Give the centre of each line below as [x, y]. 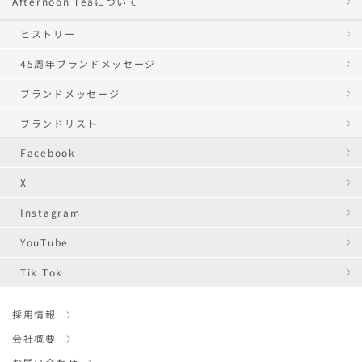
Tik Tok [42, 272]
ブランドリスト [59, 124]
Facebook [48, 153]
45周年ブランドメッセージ [88, 64]
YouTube [44, 242]
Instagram [51, 213]
